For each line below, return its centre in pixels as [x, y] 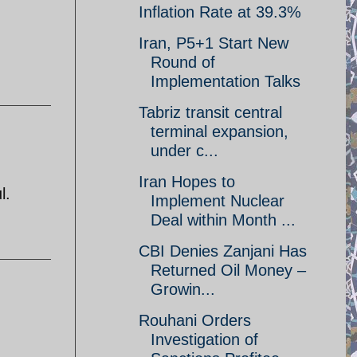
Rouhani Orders [195, 320]
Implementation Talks [226, 81]
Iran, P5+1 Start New [214, 43]
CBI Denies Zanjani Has [223, 251]
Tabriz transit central [210, 112]
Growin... [183, 289]
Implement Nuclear [218, 201]
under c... [184, 151]
